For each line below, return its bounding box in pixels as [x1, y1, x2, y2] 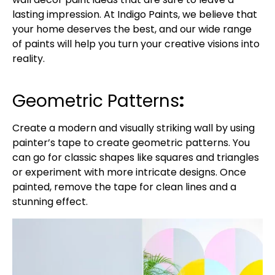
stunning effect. [12, 195, 88, 209]
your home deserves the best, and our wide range [12, 22, 252, 37]
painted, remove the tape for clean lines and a [12, 180, 236, 195]
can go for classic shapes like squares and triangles [12, 150, 259, 165]
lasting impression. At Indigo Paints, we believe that [12, 7, 257, 22]
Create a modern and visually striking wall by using [12, 121, 255, 136]
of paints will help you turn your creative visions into [12, 37, 260, 52]
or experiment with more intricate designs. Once [12, 165, 246, 180]
